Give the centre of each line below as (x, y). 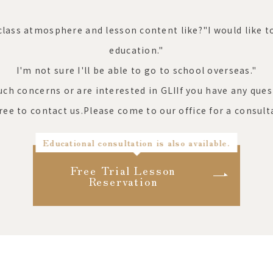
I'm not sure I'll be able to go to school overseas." (136, 70)
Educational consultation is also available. (136, 143)
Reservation (123, 181)
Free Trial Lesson (123, 170)
